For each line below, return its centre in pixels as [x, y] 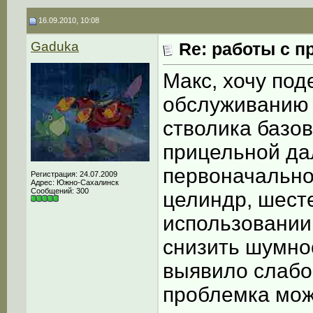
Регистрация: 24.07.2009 [74, 174]
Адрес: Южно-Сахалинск [75, 182]
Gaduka [55, 46]
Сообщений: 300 [60, 191]
